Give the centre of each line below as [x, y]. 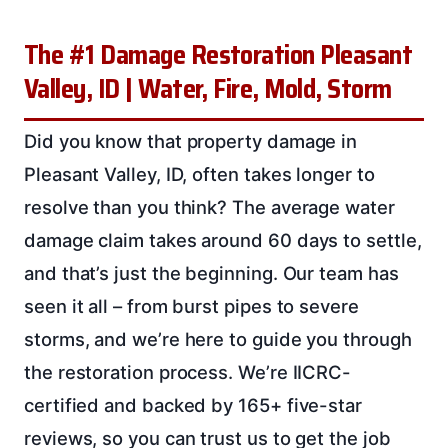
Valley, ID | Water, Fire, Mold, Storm [208, 89]
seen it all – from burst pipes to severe [191, 306]
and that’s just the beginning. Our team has [211, 273]
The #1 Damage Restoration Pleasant [218, 55]
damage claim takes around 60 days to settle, [223, 240]
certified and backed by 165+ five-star [193, 405]
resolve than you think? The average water [209, 207]
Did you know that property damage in [191, 141]
